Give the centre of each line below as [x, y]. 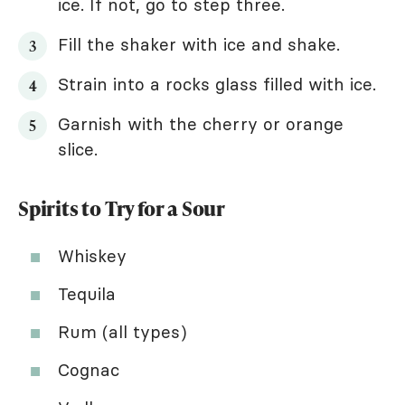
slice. [78, 149]
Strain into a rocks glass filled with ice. [217, 84]
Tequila [87, 293]
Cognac [89, 369]
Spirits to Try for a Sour [122, 208]
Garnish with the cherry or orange [201, 123]
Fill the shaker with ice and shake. [199, 44]
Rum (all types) [122, 331]
